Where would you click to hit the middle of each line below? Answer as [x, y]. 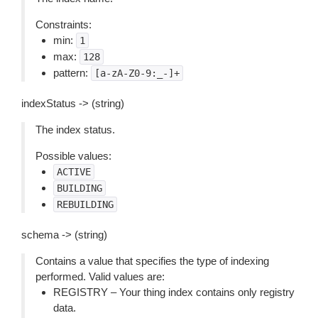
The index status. [75, 130]
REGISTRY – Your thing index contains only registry [174, 292]
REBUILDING [85, 204]
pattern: [72, 73]
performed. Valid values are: [100, 276]
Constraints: [64, 24]
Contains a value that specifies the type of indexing [152, 261]
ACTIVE [74, 172]
